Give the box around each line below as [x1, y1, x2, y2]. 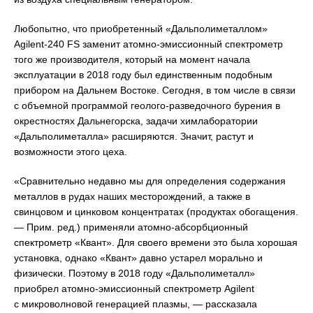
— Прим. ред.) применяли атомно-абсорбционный [14, 221, 248, 233]
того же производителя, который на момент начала [14, 54, 250, 66]
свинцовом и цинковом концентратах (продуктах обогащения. [14, 206, 298, 218]
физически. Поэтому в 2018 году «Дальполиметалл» [14, 268, 255, 279]
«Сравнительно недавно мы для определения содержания [14, 175, 286, 187]
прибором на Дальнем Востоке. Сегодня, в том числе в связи [14, 85, 296, 96]
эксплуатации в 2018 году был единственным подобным [14, 69, 272, 81]
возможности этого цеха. [14, 146, 127, 158]
